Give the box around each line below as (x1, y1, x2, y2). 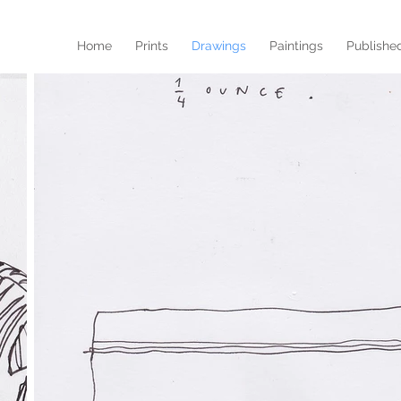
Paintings (269, 38, 323, 53)
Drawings (192, 38, 246, 53)
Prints (135, 38, 168, 53)
